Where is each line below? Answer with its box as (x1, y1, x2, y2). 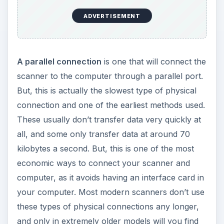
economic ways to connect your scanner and (16, 158, 190, 168)
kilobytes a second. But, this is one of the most (16, 143, 194, 154)
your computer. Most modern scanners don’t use (16, 187, 204, 197)
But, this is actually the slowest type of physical (16, 85, 196, 96)
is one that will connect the (101, 56, 206, 67)
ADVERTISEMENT (83, 12, 141, 19)
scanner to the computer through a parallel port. (16, 71, 203, 81)
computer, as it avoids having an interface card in (16, 172, 204, 183)
